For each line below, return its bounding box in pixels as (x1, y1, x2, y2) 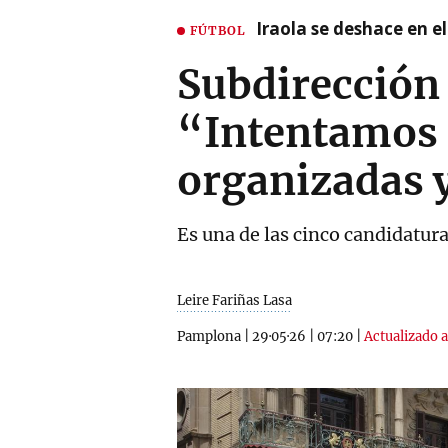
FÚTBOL (190, 22, 246, 38)
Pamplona (177, 328, 241, 345)
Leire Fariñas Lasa (177, 292, 292, 309)
